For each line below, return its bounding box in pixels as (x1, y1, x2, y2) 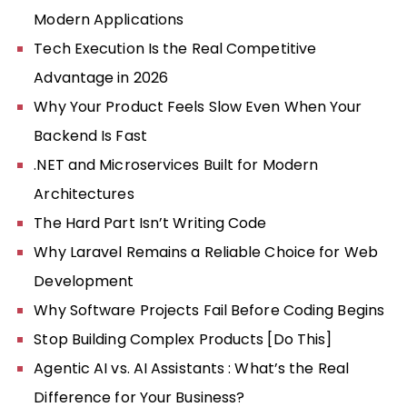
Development (34, 270, 134, 292)
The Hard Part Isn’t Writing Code (34, 212, 267, 233)
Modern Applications (34, 8, 184, 30)
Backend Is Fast (34, 124, 147, 146)
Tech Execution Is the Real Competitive (34, 37, 317, 59)
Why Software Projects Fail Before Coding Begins (34, 299, 385, 321)
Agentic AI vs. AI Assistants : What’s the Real (34, 357, 349, 379)
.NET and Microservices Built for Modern (34, 154, 319, 175)
